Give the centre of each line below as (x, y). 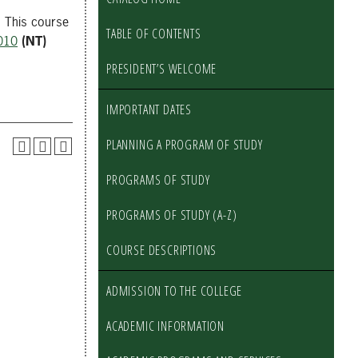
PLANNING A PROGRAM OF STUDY (185, 145)
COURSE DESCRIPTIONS (162, 250)
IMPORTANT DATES (149, 109)
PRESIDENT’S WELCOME (162, 69)
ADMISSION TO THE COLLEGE (175, 291)
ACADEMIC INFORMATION (165, 326)
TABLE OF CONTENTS (154, 34)
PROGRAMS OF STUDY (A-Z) (172, 215)
